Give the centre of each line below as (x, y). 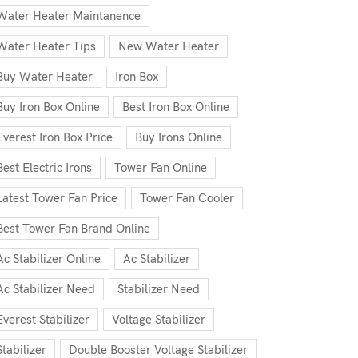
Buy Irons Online (179, 137)
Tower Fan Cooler (187, 198)
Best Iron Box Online (176, 107)
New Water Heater (169, 46)
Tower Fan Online (161, 168)
